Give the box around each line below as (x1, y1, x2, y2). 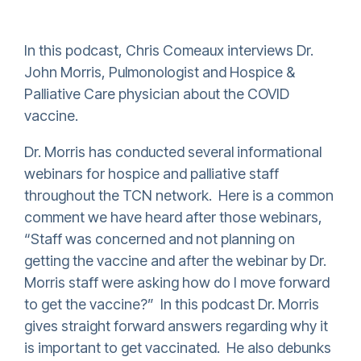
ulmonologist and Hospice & (118, 64, 295, 81)
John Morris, (24, 64, 109, 81)
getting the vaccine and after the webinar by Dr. (24, 252, 326, 269)
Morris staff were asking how (24, 274, 214, 291)
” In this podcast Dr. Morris (147, 296, 319, 313)
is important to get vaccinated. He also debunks (24, 339, 331, 356)
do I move (214, 274, 276, 291)
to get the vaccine (24, 296, 140, 313)
